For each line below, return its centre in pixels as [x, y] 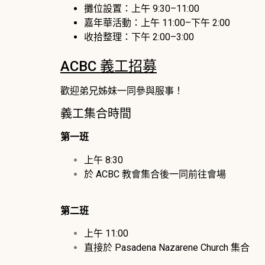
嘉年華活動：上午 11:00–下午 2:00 [157, 23]
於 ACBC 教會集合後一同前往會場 [155, 174]
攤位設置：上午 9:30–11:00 [142, 9]
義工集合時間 [96, 114]
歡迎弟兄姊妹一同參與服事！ [122, 91]
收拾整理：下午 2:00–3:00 [139, 37]
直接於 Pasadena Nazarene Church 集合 [167, 248]
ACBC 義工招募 [109, 66]
